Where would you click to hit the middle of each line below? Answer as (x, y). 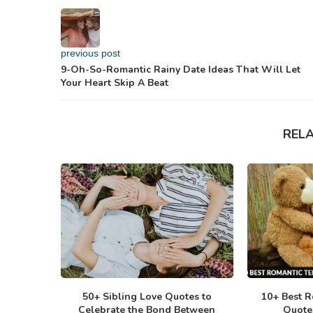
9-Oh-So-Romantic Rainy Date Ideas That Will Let (181, 69)
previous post (90, 53)
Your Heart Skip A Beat (115, 82)
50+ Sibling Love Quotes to (147, 297)
